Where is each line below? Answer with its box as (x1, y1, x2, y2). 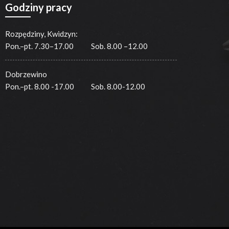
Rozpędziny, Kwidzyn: (5, 29, 78, 38)
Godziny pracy (5, 1, 73, 13)
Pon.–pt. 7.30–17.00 (5, 41, 74, 51)
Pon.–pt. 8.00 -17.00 (5, 82, 75, 91)
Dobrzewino (5, 70, 48, 79)
